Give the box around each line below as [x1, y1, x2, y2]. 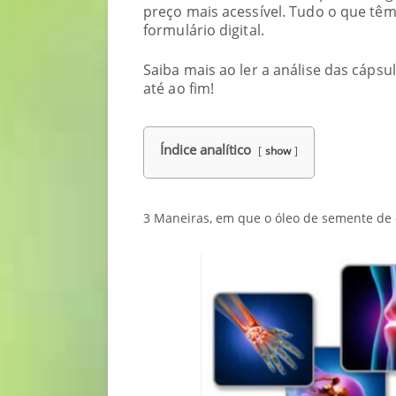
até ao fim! [143, 79, 215, 98]
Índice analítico [160, 141, 251, 158]
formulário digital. [143, 20, 264, 40]
